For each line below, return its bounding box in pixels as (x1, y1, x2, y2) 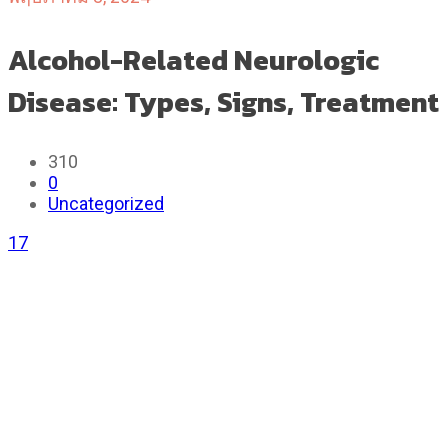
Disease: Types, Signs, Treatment (8, 81, 439, 123)
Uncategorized (48, 193, 164, 214)
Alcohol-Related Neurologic (8, 39, 379, 81)
